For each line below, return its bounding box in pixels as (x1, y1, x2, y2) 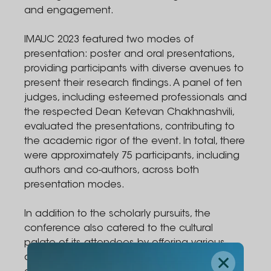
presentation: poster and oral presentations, (24, 50, 234, 59)
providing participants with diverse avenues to (24, 64, 244, 74)
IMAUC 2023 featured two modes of (24, 35, 194, 45)
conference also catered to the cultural (24, 224, 213, 233)
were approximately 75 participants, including (24, 151, 240, 161)
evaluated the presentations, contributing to (24, 122, 235, 132)
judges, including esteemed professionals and (24, 93, 247, 103)
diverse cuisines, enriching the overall (24, 253, 201, 263)
